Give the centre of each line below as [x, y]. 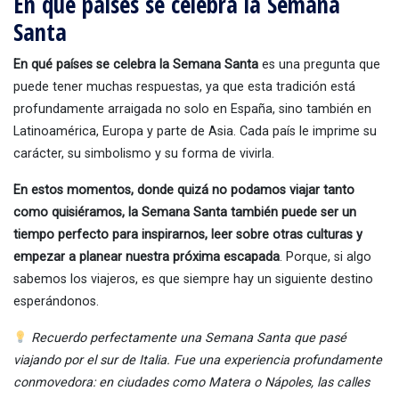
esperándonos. [56, 302]
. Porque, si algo [326, 257]
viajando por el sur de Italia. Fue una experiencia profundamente [198, 361]
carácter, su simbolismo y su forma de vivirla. [144, 154]
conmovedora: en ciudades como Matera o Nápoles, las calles [191, 383]
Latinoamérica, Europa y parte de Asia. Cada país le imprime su [195, 132]
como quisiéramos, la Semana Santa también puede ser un [185, 213]
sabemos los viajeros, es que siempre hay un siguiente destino [193, 280]
